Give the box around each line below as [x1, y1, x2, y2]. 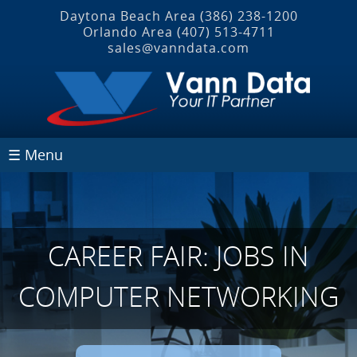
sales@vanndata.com [108, 39, 249, 57]
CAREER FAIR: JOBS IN [48, 237, 309, 274]
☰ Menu [8, 144, 63, 164]
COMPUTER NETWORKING [18, 277, 339, 315]
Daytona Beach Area [59, 7, 200, 25]
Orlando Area [82, 23, 177, 41]
